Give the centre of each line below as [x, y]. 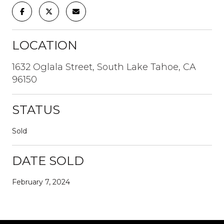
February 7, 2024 [41, 182]
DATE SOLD [48, 160]
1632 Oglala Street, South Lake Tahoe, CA [104, 67]
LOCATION [45, 45]
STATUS [36, 109]
